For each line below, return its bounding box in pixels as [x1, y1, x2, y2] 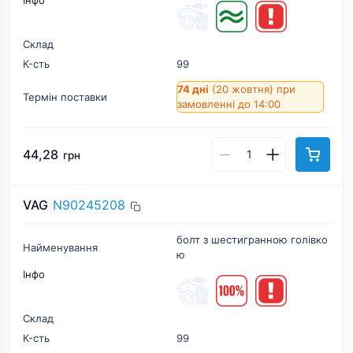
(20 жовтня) [209, 83, 277, 95]
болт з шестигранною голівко [176, 233, 328, 246]
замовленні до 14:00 [177, 98, 281, 110]
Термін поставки [23, 90, 107, 103]
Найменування [23, 240, 98, 254]
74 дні [177, 83, 209, 95]
